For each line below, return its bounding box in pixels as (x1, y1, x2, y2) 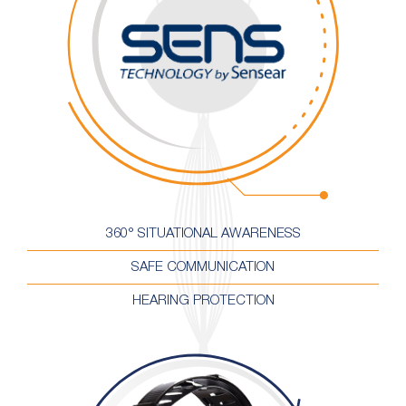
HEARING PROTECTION (131, 295, 275, 308)
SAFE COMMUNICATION (131, 261, 275, 275)
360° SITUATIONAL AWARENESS (105, 227, 301, 241)
